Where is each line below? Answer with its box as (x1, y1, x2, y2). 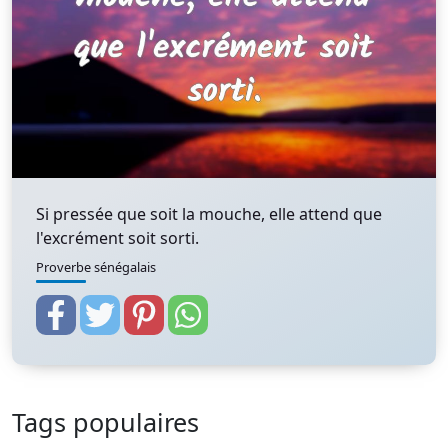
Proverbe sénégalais (36, 258, 156, 276)
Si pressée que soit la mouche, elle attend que (36, 203, 382, 225)
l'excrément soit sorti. (36, 227, 199, 249)
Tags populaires (12, 405, 199, 439)
